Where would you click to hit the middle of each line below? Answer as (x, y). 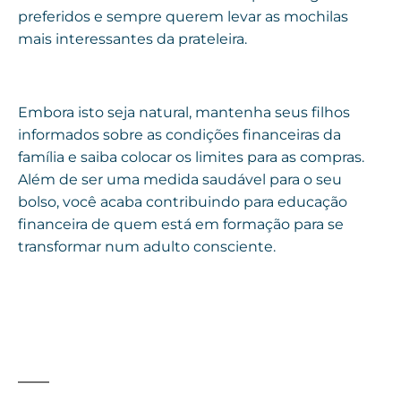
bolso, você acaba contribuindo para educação (183, 202)
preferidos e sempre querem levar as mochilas (183, 17)
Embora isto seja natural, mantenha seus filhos (184, 113)
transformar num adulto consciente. (149, 247)
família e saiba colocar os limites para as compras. (191, 158)
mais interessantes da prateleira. (134, 39)
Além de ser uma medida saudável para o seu (180, 180)
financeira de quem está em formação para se (181, 225)
